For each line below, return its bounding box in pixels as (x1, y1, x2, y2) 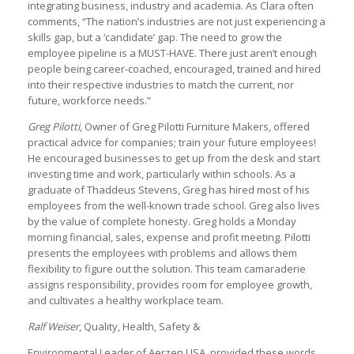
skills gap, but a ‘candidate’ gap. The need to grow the (28, 29, 282, 44)
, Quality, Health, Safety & (79, 318, 200, 333)
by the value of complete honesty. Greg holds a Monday (28, 213, 296, 228)
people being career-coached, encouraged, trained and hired (28, 61, 321, 76)
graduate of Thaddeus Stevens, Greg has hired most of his (28, 182, 310, 197)
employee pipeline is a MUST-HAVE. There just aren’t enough (28, 45, 317, 60)
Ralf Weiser (28, 318, 79, 333)
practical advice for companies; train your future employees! (28, 134, 316, 149)
